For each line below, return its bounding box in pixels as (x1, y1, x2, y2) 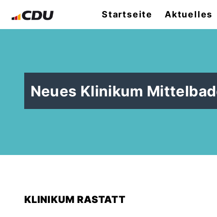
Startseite (102, 9, 153, 19)
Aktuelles (165, 9, 213, 19)
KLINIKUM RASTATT (24, 194, 126, 206)
